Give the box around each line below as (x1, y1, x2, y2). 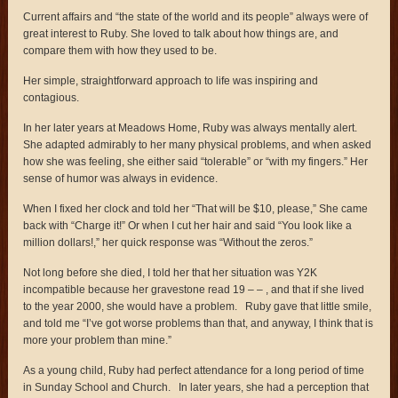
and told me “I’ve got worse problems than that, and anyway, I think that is (23, 316, 374, 330)
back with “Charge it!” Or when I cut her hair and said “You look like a (23, 219, 353, 232)
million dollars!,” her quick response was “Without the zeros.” (23, 235, 314, 249)
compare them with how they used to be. (23, 44, 218, 57)
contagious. (23, 91, 80, 104)
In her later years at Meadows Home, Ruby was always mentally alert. (23, 121, 358, 134)
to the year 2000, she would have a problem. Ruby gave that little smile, (23, 299, 372, 313)
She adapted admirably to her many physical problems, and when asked (23, 138, 372, 151)
